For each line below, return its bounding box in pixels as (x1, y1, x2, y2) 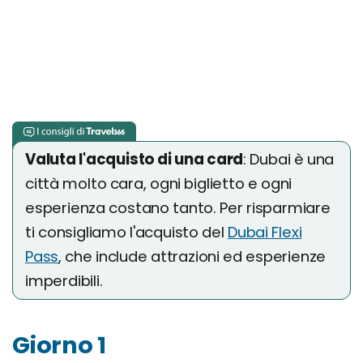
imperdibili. (25, 271, 103, 291)
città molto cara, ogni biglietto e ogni (25, 173, 293, 194)
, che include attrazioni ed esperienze (58, 246, 327, 267)
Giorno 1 (12, 329, 106, 361)
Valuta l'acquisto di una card (25, 149, 244, 169)
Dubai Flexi (228, 222, 302, 242)
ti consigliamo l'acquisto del (25, 222, 228, 242)
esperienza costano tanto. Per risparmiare (25, 198, 331, 218)
